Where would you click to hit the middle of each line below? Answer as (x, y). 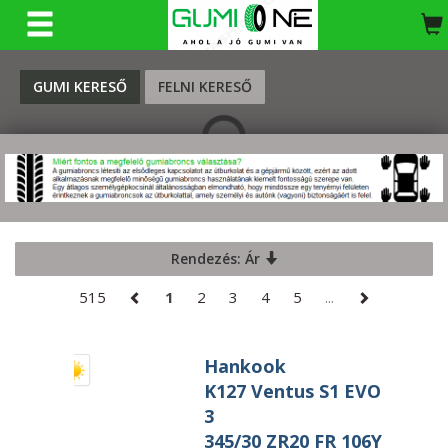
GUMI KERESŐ (80, 86)
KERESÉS (244, 31)
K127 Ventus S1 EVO (292, 390)
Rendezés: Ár (217, 258)
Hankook (245, 365)
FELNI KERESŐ (205, 86)
